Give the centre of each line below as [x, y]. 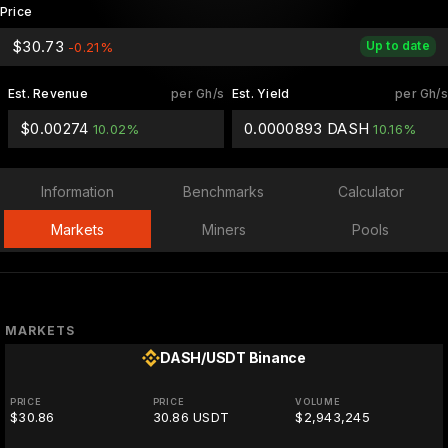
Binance [277, 357]
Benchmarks [224, 191]
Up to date [397, 45]
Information [77, 191]
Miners [223, 229]
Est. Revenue [48, 93]
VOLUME [318, 401]
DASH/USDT [203, 357]
